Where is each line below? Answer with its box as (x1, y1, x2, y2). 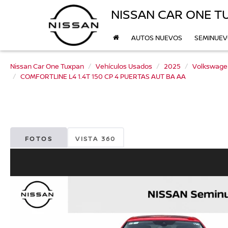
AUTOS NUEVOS (131, 33, 182, 43)
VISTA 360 (75, 134, 116, 143)
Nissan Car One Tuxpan (10, 62, 84, 71)
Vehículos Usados (96, 62, 152, 71)
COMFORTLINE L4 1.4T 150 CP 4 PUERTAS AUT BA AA (20, 72, 186, 81)
